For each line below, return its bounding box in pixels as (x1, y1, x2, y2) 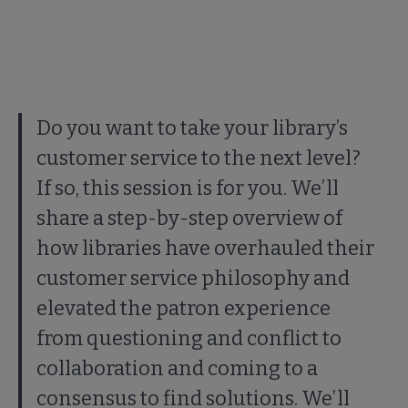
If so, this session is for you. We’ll (36, 176, 339, 201)
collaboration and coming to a (36, 356, 318, 382)
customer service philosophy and (36, 266, 350, 291)
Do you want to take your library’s (36, 116, 348, 141)
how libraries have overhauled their (36, 236, 374, 261)
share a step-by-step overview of (36, 206, 342, 231)
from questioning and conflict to (36, 326, 342, 352)
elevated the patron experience (36, 296, 331, 321)
